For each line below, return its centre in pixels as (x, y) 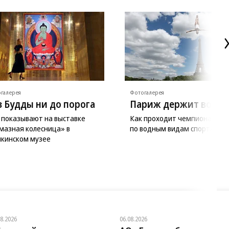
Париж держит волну (179, 104)
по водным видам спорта (172, 128)
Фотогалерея (147, 92)
